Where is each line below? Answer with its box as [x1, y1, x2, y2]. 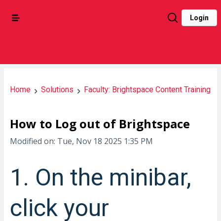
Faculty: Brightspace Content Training [84, 85, 211, 94]
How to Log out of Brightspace [10, 115, 190, 132]
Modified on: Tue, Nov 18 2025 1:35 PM [10, 136, 153, 147]
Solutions [41, 85, 74, 94]
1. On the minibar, [10, 163, 191, 191]
